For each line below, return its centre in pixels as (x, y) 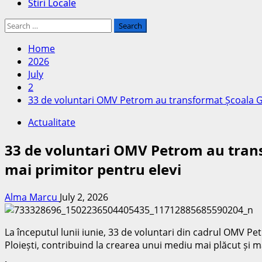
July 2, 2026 (84, 197)
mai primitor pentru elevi (93, 169)
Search (19, 25)
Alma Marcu (32, 197)
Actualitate (52, 122)
